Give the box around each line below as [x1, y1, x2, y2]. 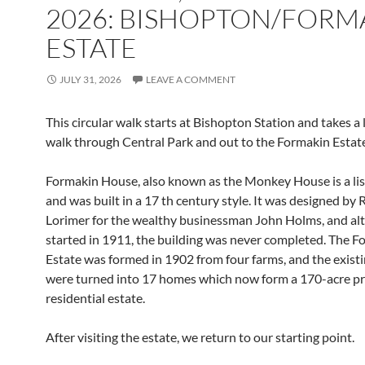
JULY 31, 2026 [59, 73, 121, 86]
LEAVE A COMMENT [146, 73, 235, 86]
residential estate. [46, 290, 145, 306]
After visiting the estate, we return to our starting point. [46, 329, 354, 345]
